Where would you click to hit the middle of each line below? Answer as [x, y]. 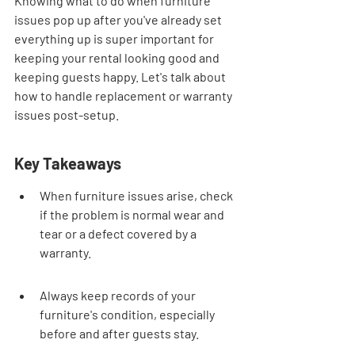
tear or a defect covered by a [119, 233]
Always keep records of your [119, 295]
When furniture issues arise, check [137, 195]
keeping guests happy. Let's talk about [121, 76]
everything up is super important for [115, 38]
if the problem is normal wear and [133, 214]
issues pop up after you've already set [119, 19]
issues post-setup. [67, 115]
